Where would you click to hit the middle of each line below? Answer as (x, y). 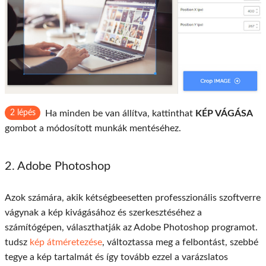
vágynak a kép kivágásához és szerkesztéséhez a (103, 212)
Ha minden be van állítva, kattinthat (120, 113)
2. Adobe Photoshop (58, 166)
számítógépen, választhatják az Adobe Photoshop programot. (131, 227)
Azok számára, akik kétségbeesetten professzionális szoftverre (133, 197)
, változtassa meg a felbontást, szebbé (180, 242)
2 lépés (23, 113)
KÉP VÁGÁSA (224, 113)
